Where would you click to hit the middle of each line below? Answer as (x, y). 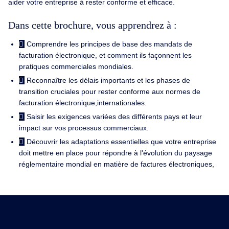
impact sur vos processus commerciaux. (84, 128)
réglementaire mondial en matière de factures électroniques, (116, 164)
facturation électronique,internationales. (83, 102)
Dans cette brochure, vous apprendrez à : (93, 25)
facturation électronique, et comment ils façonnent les (105, 55)
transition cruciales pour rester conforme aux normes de (109, 91)
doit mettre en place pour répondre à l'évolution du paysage (115, 153)
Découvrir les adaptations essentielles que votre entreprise (122, 141)
